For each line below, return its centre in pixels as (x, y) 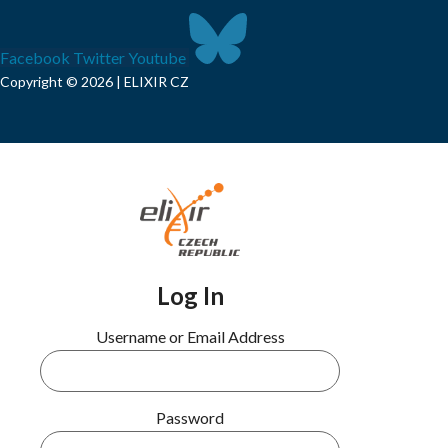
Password (190, 417)
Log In (190, 295)
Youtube (157, 58)
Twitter (99, 58)
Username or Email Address (190, 336)
